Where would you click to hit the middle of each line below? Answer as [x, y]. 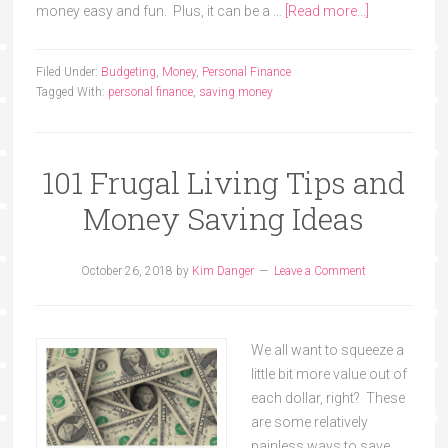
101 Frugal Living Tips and [224, 183]
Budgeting [128, 72]
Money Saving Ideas [224, 219]
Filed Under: [68, 72]
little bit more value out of [328, 374]
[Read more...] [326, 11]
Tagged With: [71, 92]
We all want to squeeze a [327, 350]
